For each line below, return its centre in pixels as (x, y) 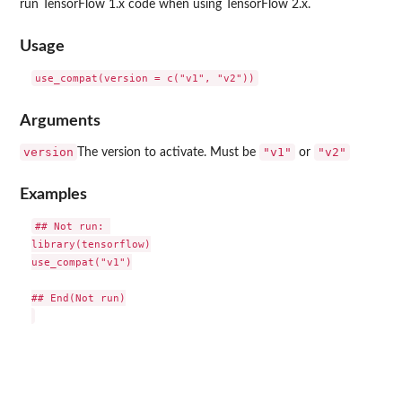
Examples (53, 195)
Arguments (60, 120)
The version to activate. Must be (168, 152)
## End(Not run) (78, 298)
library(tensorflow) (91, 245)
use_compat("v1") (81, 262)
